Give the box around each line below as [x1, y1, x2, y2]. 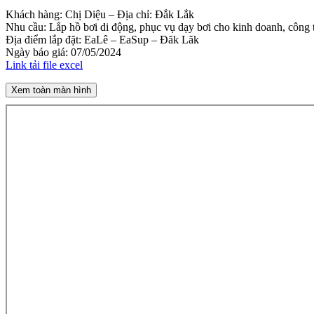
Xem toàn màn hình [11, 84, 91, 95]
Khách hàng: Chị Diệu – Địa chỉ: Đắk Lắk [6, 8, 194, 20]
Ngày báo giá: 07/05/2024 [6, 46, 121, 58]
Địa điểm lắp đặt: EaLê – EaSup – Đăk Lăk [6, 33, 199, 46]
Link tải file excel [6, 58, 83, 71]
